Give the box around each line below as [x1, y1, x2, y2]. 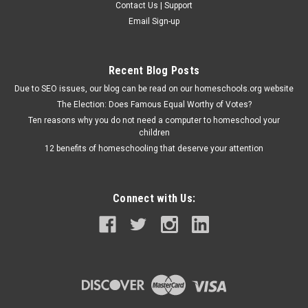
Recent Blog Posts [108, 63, 200, 77]
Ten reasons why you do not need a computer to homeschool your [28, 115, 280, 125]
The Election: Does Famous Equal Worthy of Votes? [56, 99, 252, 109]
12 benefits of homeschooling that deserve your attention [45, 143, 263, 153]
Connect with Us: [113, 191, 195, 205]
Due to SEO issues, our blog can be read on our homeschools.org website [14, 83, 294, 93]
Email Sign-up [129, 16, 179, 26]
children [138, 127, 170, 137]
